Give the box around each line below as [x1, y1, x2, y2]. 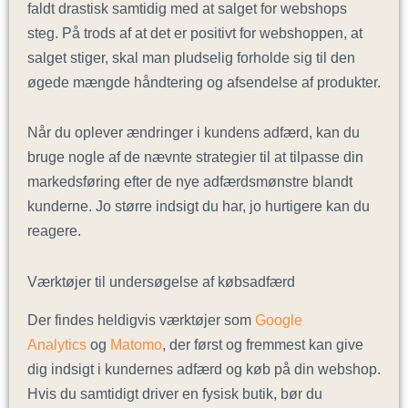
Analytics [27, 336, 87, 353]
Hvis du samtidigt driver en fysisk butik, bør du [27, 385, 322, 403]
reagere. [27, 222, 81, 240]
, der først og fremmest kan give [162, 336, 363, 353]
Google [251, 311, 302, 329]
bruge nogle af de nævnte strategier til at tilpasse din [27, 148, 363, 166]
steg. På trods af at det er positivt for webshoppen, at [27, 24, 362, 41]
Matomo [107, 336, 162, 353]
